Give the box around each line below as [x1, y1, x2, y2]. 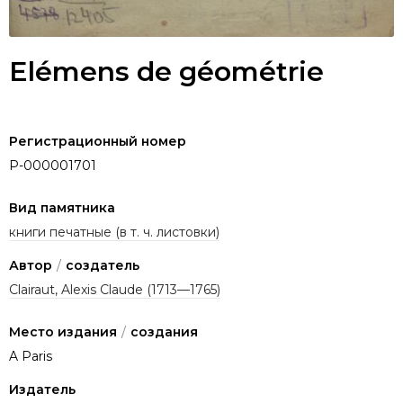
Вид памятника [9, 199, 115, 216]
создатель [66, 256, 139, 273]
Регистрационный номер [9, 132, 186, 149]
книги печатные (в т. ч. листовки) [9, 223, 219, 240]
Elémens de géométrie [9, 54, 324, 88]
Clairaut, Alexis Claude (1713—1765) [9, 281, 220, 298]
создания [130, 323, 198, 340]
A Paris [9, 347, 52, 364]
